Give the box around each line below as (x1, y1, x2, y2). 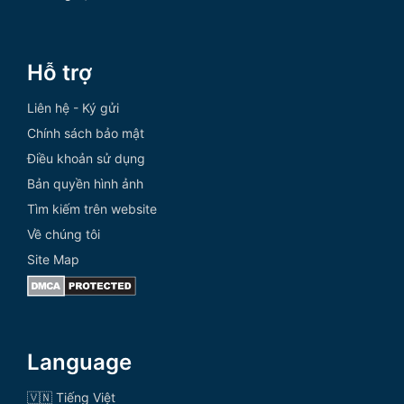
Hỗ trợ (27, 59, 92, 86)
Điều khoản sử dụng (27, 150, 145, 166)
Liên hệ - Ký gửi (27, 99, 119, 115)
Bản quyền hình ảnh (27, 175, 143, 191)
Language (27, 348, 132, 375)
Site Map (27, 251, 79, 267)
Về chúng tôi (27, 225, 100, 242)
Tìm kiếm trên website (27, 200, 157, 216)
